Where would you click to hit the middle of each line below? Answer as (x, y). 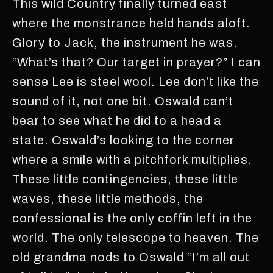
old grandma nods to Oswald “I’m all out (131, 257)
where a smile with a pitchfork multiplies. (132, 160)
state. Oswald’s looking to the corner (123, 140)
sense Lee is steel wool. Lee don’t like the (136, 82)
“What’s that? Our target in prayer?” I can (136, 62)
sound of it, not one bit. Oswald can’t (123, 101)
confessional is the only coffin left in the (132, 218)
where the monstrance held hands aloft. (131, 23)
